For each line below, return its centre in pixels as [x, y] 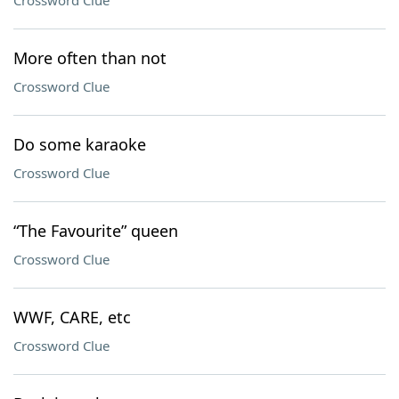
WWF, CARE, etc [72, 317]
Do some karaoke [80, 144]
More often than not [90, 58]
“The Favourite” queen [96, 231]
